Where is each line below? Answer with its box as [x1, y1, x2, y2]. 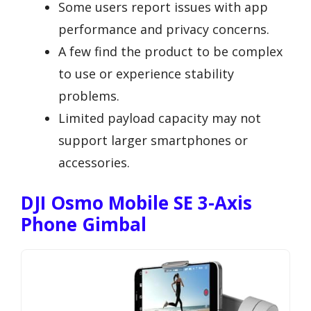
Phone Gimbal [21, 211, 146, 237]
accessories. [58, 153, 130, 171]
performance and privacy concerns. [58, 20, 269, 37]
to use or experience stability [58, 65, 234, 82]
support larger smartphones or [58, 131, 248, 149]
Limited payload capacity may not [58, 109, 261, 126]
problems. [58, 87, 119, 104]
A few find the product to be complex [58, 42, 283, 60]
